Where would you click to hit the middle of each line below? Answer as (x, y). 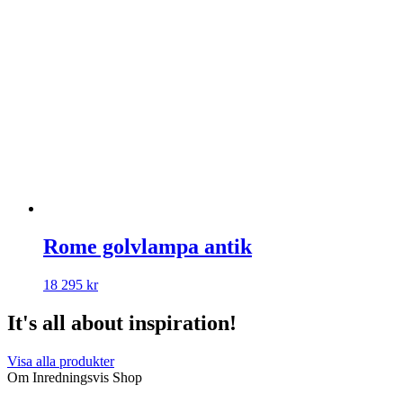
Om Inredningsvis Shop (75, 377)
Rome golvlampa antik (148, 247)
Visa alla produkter (61, 361)
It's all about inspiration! (122, 322)
